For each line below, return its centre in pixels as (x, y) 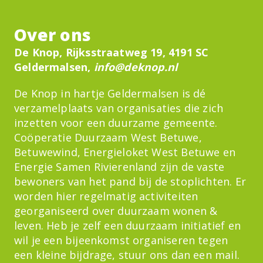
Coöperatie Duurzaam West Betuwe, (108, 138)
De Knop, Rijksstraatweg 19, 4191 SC (112, 53)
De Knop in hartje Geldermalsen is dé (110, 94)
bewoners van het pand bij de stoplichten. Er (130, 182)
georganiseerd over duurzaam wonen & (116, 211)
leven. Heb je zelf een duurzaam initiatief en (128, 226)
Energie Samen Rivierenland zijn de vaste (119, 167)
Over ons (53, 35)
